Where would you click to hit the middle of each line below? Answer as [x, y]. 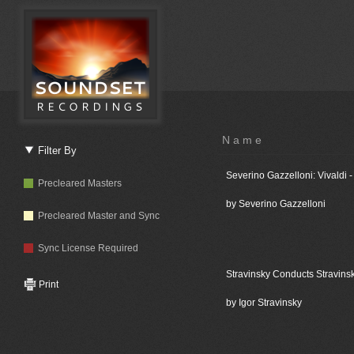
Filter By [56, 151]
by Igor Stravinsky [264, 303]
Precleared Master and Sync [96, 216]
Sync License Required [86, 248]
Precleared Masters [77, 183]
